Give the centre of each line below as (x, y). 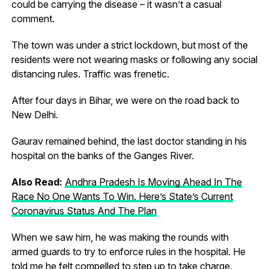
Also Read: (38, 182)
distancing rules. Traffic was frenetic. (90, 74)
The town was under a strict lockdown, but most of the (129, 45)
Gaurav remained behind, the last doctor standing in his (129, 141)
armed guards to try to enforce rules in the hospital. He (128, 251)
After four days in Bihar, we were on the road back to (125, 100)
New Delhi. (35, 114)
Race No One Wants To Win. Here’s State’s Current (122, 196)
